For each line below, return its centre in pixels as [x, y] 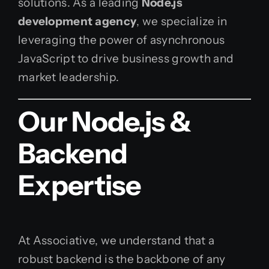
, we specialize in [182, 21]
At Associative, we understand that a [116, 241]
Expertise [80, 185]
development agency [77, 21]
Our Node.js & [105, 121]
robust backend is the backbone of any [122, 259]
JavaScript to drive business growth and [126, 59]
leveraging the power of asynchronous [122, 40]
